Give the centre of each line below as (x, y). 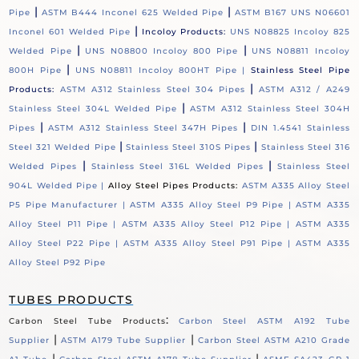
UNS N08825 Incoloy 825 (290, 32)
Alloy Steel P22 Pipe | (67, 244)
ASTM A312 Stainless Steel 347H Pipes (143, 128)
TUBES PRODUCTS (71, 300)
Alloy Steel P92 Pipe (58, 263)
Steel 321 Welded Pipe (63, 147)
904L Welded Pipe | (58, 186)
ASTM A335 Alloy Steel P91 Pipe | (210, 244)
